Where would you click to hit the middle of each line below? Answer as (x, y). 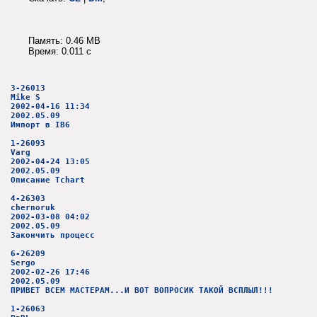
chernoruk (33, 207)
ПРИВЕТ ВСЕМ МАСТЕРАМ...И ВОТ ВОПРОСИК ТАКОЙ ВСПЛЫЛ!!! (142, 290)
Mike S (25, 97)
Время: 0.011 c (60, 51)
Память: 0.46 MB (64, 40)
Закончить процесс (53, 235)
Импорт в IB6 (40, 125)
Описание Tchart (48, 180)
